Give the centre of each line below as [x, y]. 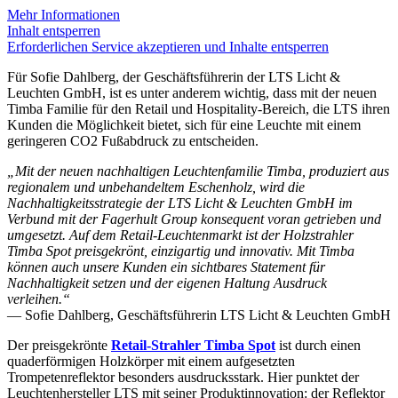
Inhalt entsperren [54, 31]
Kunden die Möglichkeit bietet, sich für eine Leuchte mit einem [184, 125]
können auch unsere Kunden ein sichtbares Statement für [166, 267]
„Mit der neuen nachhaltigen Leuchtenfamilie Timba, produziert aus [198, 171]
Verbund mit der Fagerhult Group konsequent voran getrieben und [194, 219]
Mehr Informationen [64, 15]
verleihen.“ [39, 299]
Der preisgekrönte [59, 346]
